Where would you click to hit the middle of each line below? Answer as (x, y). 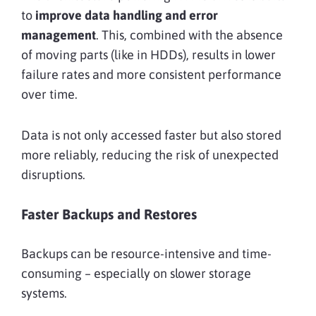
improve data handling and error (125, 15)
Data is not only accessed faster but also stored (151, 135)
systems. (44, 293)
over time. (49, 94)
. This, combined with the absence (189, 35)
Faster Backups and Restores (109, 214)
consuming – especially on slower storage (136, 273)
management (59, 35)
